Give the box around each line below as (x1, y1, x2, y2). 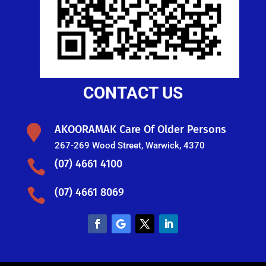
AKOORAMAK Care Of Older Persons (54, 122, 226, 136)
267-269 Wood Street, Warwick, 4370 (54, 140, 205, 151)
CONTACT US (83, 83, 183, 103)
